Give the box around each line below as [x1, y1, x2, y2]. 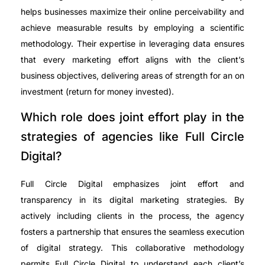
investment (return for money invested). [21, 86, 174, 96]
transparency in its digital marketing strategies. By [21, 194, 244, 205]
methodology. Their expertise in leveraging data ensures [21, 38, 244, 49]
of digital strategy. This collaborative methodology [21, 242, 244, 253]
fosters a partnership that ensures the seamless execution [21, 226, 244, 237]
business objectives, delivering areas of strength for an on [21, 70, 244, 80]
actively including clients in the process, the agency [21, 210, 244, 221]
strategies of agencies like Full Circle [21, 129, 244, 144]
